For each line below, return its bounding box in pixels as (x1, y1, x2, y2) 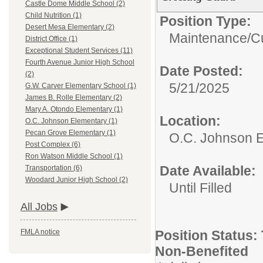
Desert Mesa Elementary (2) (25, 23, 114, 32)
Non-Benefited (155, 244, 252, 259)
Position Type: (160, 14, 251, 29)
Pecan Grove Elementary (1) (25, 129, 116, 137)
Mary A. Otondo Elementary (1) (25, 105, 123, 114)
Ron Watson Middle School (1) (25, 152, 123, 161)
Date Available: (160, 163, 256, 178)
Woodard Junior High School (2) (25, 176, 128, 184)
